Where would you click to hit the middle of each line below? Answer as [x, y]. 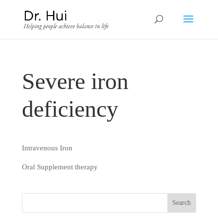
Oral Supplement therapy [60, 167]
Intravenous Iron [47, 148]
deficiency [70, 109]
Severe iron [75, 81]
